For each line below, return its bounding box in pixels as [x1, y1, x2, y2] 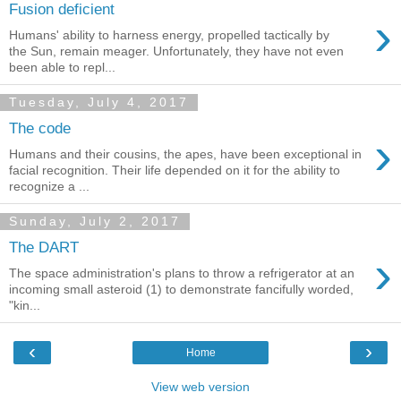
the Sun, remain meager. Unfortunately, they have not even [9, 43, 344, 58]
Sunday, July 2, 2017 [9, 214, 181, 229]
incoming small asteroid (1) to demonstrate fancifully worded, [9, 282, 354, 296]
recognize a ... [9, 178, 90, 193]
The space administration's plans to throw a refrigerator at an [9, 266, 354, 280]
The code [9, 119, 71, 138]
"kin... [9, 298, 40, 312]
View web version [151, 380, 250, 394]
